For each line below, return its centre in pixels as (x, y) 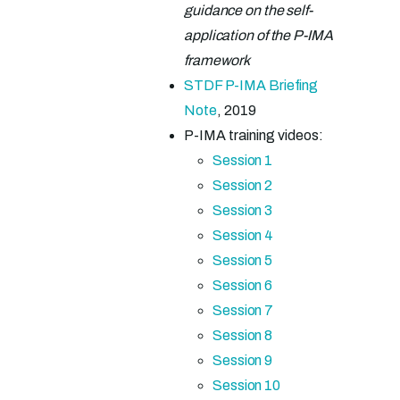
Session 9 (243, 360)
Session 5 (243, 260)
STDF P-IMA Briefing (251, 85)
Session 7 (243, 310)
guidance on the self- (248, 10)
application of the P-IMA (258, 35)
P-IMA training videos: (254, 135)
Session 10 (246, 385)
